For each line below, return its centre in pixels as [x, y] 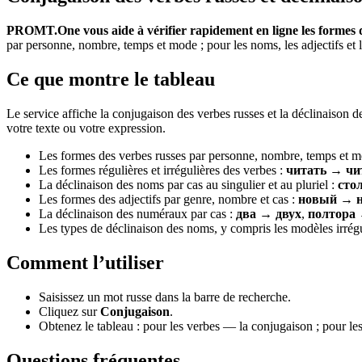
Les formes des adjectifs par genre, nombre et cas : [168, 199]
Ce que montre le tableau [111, 79]
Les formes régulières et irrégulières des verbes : [162, 170]
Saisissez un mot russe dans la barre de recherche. [165, 297]
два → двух [269, 213]
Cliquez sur [69, 311]
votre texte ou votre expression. [86, 128]
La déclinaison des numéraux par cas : [137, 213]
